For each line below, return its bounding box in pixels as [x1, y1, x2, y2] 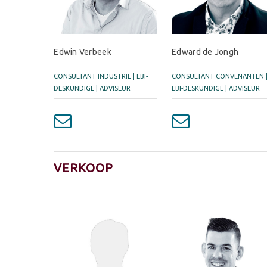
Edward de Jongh [172, 47, 239, 57]
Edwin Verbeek [54, 47, 111, 57]
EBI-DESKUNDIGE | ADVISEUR [172, 85, 260, 92]
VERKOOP [54, 161, 114, 175]
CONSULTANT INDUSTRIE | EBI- [54, 73, 148, 80]
